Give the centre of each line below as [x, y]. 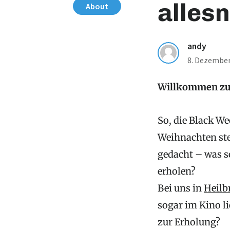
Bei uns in [181, 188]
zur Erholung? [189, 222]
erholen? [177, 171]
